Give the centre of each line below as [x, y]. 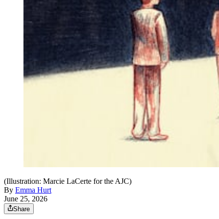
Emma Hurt [33, 190]
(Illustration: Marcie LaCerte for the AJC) [68, 181]
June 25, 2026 [26, 199]
